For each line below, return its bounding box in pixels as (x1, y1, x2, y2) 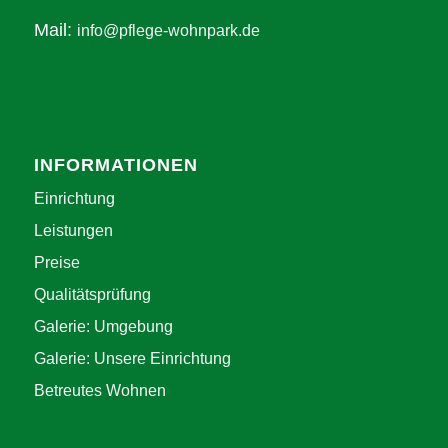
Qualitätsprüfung (33, 285, 151, 303)
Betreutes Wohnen (33, 381, 166, 399)
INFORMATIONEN (33, 154, 198, 175)
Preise (33, 253, 80, 271)
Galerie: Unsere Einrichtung (33, 349, 231, 367)
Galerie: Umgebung (33, 317, 173, 335)
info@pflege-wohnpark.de (76, 22, 260, 40)
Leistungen (33, 221, 113, 239)
